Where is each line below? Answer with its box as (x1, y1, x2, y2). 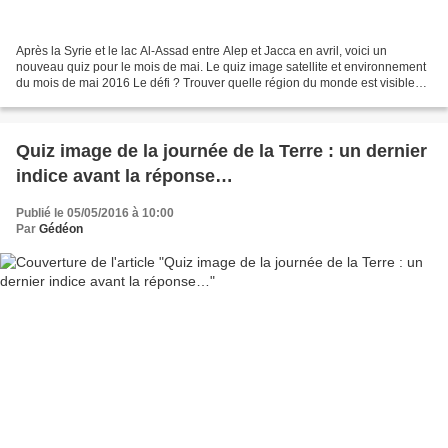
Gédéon (39, 222, 83, 237)
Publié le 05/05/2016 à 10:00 (16, 206, 174, 221)
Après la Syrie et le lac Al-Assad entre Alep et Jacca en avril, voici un (16, 44, 387, 59)
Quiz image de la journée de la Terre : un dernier (16, 141, 427, 162)
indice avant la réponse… (16, 166, 233, 187)
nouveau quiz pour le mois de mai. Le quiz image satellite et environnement (16, 60, 426, 75)
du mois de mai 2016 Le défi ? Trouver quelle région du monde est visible (16, 76, 415, 91)
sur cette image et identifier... (16, 92, 170, 107)
